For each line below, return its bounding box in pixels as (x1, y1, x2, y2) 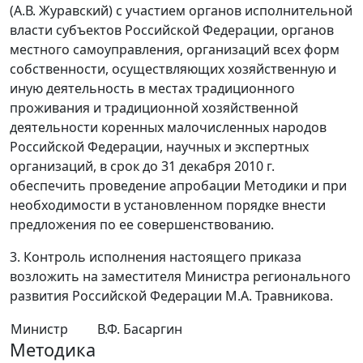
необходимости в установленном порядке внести (10, 196, 326, 215)
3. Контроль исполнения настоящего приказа (10, 248, 301, 267)
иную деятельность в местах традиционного (10, 79, 295, 98)
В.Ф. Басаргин (97, 320, 182, 339)
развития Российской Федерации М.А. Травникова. (10, 287, 333, 305)
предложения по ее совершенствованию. (10, 216, 274, 234)
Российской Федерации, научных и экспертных (10, 138, 309, 156)
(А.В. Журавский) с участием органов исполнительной (10, 2, 352, 20)
